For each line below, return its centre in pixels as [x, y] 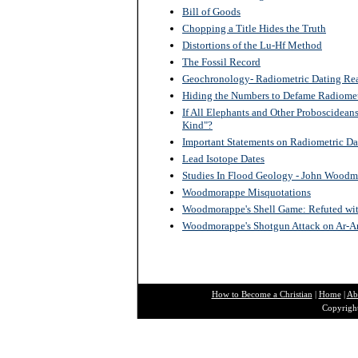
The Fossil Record [221, 62]
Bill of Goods [211, 12]
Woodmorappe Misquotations [247, 192]
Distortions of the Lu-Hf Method [252, 45]
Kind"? [197, 125]
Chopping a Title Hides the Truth [254, 28]
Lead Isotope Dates [223, 159]
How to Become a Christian [262, 294]
